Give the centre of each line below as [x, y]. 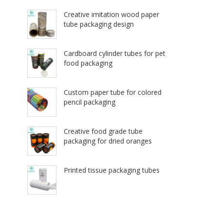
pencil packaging [90, 102]
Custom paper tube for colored [113, 92]
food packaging [88, 63]
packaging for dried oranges [108, 141]
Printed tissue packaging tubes [112, 170]
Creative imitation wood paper [111, 14]
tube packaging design [99, 24]
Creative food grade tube [103, 131]
